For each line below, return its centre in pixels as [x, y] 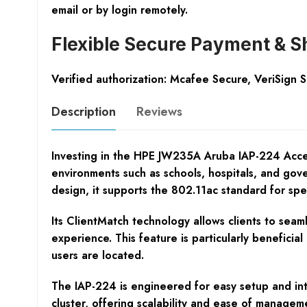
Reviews [159, 111]
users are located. [97, 255]
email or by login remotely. [119, 10]
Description [83, 111]
